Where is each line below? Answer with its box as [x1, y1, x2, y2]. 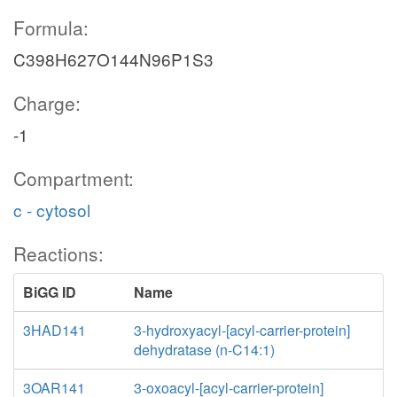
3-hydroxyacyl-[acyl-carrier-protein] [133, 320, 350, 340]
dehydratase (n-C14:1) [133, 339, 275, 360]
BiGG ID [23, 282, 76, 302]
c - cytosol [13, 198, 90, 222]
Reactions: [13, 240, 104, 267]
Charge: [13, 90, 81, 116]
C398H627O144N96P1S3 [13, 47, 214, 71]
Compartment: [13, 165, 134, 191]
